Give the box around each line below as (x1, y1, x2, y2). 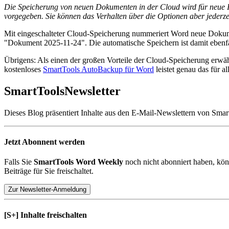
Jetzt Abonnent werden (4, 137, 85, 146)
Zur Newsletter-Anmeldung (8, 186, 86, 194)
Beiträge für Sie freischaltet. (4, 167, 94, 176)
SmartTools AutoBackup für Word (43, 64, 154, 74)
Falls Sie (4, 157, 34, 167)
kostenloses (4, 64, 43, 74)
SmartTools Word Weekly (34, 157, 123, 167)
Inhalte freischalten (18, 211, 87, 220)
